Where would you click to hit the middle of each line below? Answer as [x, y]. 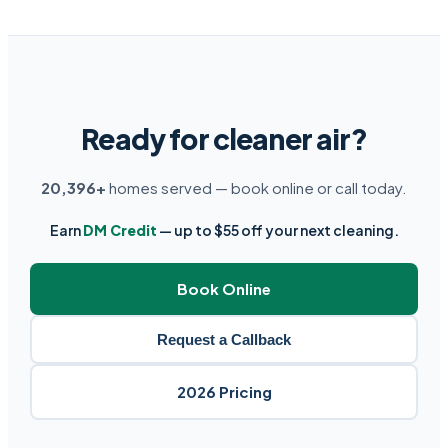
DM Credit [119, 230]
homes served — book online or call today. [256, 188]
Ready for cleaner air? [224, 139]
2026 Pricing [224, 392]
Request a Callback [224, 340]
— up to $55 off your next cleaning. [277, 230]
